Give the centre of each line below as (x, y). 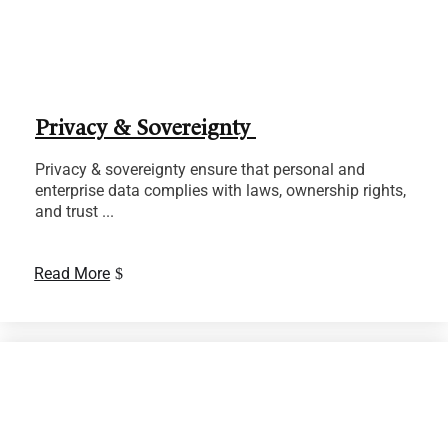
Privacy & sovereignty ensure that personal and (200, 170)
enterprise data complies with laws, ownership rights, (220, 191)
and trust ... (74, 212)
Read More (72, 274)
